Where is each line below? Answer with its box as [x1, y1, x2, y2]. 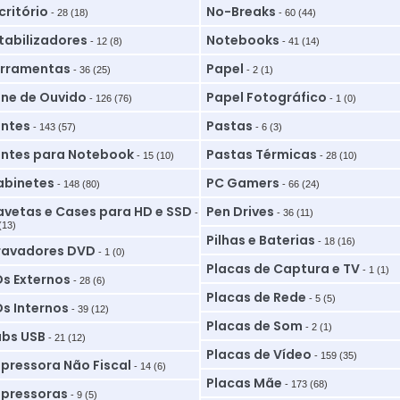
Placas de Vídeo [205, 346, 312, 363]
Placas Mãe [205, 374, 282, 392]
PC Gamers [205, 174, 279, 192]
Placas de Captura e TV [205, 260, 360, 278]
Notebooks [205, 31, 279, 49]
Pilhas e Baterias [205, 231, 315, 249]
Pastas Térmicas [205, 146, 317, 163]
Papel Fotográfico [205, 88, 327, 106]
